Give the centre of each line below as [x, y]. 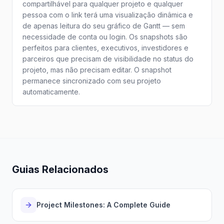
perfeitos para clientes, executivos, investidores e [105, 48]
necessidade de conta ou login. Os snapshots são [105, 37]
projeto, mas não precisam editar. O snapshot [97, 70]
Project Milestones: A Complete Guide [103, 205]
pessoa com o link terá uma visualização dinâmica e [108, 15]
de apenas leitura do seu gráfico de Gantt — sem [104, 26]
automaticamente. [51, 92]
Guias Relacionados [60, 169]
